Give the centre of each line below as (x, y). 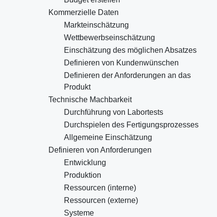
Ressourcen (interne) (100, 188)
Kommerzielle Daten (84, 13)
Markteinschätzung (96, 25)
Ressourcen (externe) (101, 201)
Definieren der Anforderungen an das (127, 76)
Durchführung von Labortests (114, 112)
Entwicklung (85, 163)
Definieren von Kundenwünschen (121, 63)
